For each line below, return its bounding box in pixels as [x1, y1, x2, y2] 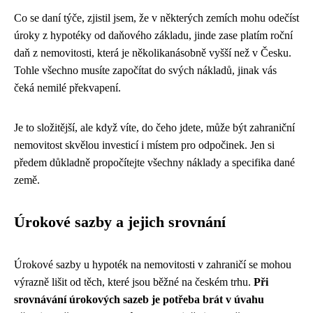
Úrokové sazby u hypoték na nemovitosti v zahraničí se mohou [14, 258, 291, 270]
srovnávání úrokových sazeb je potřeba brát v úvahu [14, 293, 264, 305]
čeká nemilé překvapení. [14, 81, 121, 94]
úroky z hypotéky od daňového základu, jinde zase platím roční [14, 29, 293, 41]
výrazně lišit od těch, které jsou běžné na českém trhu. [14, 275, 254, 288]
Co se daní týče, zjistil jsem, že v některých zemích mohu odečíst [14, 11, 299, 24]
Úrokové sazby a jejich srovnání [14, 213, 226, 231]
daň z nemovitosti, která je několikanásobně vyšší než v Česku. [14, 46, 291, 59]
